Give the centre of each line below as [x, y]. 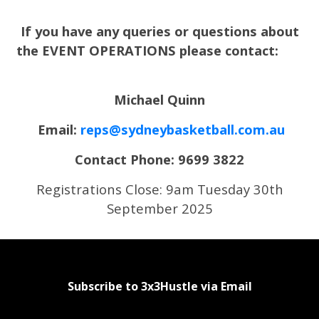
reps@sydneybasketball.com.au [183, 129]
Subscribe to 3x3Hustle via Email [159, 286]
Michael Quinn [159, 99]
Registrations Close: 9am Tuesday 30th [159, 189]
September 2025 [159, 208]
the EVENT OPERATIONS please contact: [147, 50]
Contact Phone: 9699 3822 [159, 159]
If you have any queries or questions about [159, 31]
